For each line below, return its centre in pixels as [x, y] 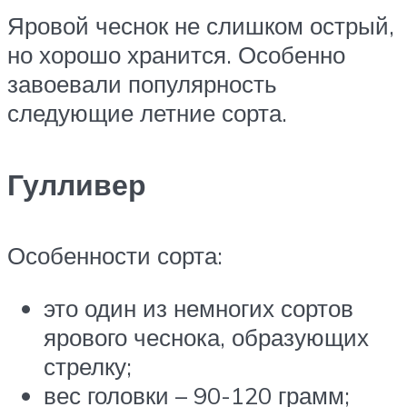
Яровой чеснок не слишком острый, [201, 26]
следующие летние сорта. [147, 113]
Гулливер [77, 184]
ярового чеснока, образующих [206, 338]
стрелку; [88, 367]
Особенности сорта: [115, 256]
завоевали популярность [142, 84]
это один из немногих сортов [199, 308]
